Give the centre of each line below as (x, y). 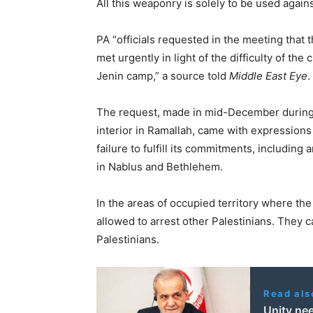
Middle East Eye (268, 76)
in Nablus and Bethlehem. (160, 167)
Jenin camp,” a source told (163, 76)
